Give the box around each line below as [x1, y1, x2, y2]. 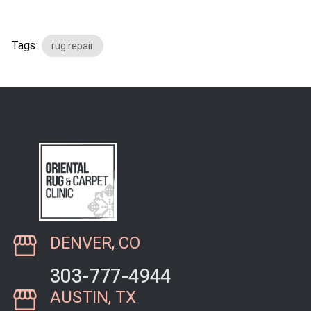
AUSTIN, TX [50, 287, 136, 307]
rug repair [51, 40, 94, 51]
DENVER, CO [50, 233, 140, 253]
